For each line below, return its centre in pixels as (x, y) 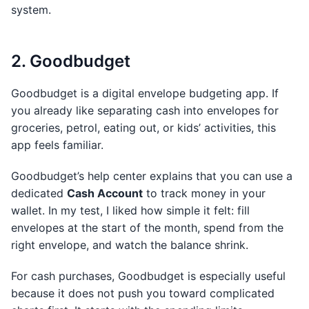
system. (31, 10)
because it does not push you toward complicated (143, 293)
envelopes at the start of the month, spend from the (147, 228)
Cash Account (105, 193)
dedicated (39, 193)
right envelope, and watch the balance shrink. (130, 245)
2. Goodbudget (71, 61)
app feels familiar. (57, 145)
